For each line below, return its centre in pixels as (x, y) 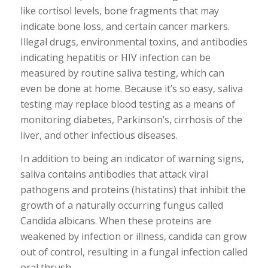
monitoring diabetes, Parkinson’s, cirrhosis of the (131, 119)
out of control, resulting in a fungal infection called (134, 252)
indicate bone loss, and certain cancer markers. (125, 26)
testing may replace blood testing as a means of (127, 104)
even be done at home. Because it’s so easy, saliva (131, 88)
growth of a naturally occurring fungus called (121, 205)
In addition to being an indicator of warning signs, (132, 159)
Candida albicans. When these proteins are (115, 221)
